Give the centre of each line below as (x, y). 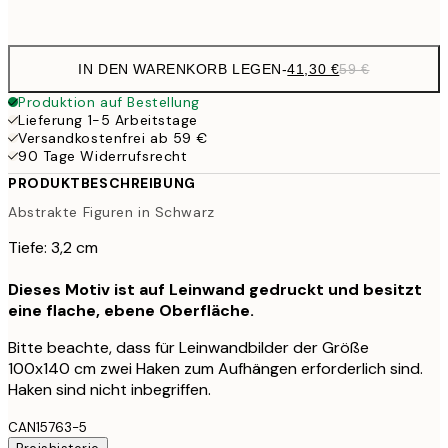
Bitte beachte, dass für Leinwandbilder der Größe (188, 348)
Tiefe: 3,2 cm (53, 248)
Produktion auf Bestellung (109, 101)
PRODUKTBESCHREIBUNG (102, 182)
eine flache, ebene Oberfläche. (131, 311)
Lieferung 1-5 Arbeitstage (108, 119)
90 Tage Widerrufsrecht (103, 155)
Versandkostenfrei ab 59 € (113, 137)
